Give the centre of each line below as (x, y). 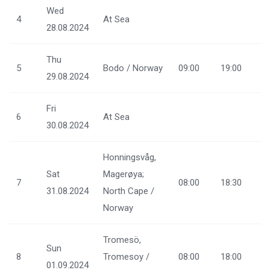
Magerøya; (124, 174)
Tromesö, (122, 240)
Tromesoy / (126, 257)
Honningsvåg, (130, 158)
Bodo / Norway (133, 68)
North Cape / (129, 191)
